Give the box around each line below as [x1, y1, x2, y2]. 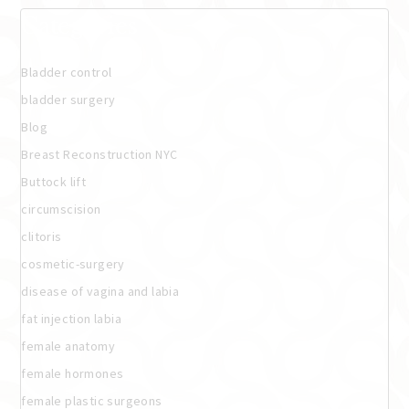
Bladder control [21, 63, 112, 80]
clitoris [21, 227, 62, 245]
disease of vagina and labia [21, 282, 180, 299]
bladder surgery [21, 90, 116, 108]
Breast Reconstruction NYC [21, 145, 178, 163]
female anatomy [21, 337, 115, 354]
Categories [21, 12, 138, 39]
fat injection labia [21, 309, 121, 327]
